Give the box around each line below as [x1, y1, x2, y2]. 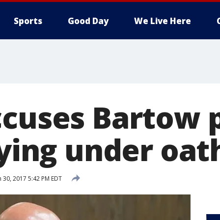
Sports [14, 15, 42, 27]
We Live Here [134, 15, 191, 27]
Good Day [68, 15, 109, 27]
